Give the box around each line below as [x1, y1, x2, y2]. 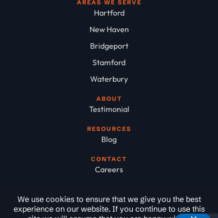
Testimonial [89, 104, 129, 114]
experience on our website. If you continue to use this [13, 204, 205, 214]
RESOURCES [87, 125, 131, 133]
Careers [95, 164, 123, 175]
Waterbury [90, 74, 128, 84]
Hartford [93, 8, 125, 18]
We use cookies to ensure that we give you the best [17, 194, 201, 204]
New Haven [89, 24, 129, 35]
